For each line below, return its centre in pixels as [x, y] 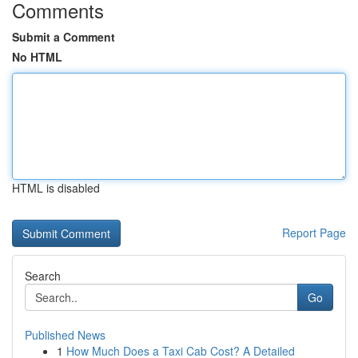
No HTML [37, 57]
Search [43, 276]
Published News [65, 335]
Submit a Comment [64, 37]
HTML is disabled [56, 188]
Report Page [314, 233]
